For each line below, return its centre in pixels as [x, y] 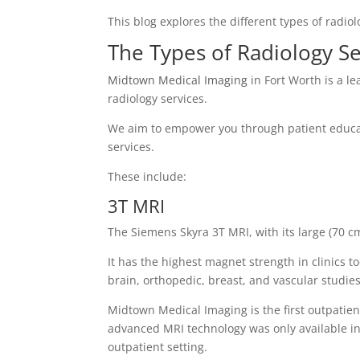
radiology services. [160, 99]
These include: [149, 177]
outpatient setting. [158, 347]
